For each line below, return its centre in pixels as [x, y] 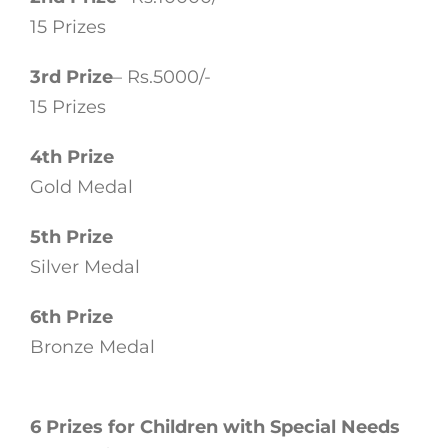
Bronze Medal [92, 346]
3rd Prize [71, 76]
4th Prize [72, 156]
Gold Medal [81, 186]
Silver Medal [85, 266]
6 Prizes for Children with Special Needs [215, 426]
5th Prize [71, 236]
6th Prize [71, 316]
